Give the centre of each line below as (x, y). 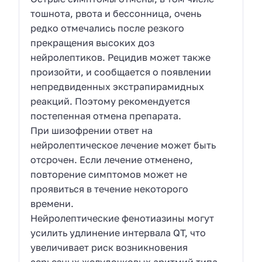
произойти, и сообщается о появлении (121, 72)
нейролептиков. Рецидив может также (121, 58)
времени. (52, 204)
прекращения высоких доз (93, 43)
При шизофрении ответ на (92, 131)
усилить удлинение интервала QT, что (118, 233)
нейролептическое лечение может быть (123, 145)
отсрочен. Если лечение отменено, (112, 160)
